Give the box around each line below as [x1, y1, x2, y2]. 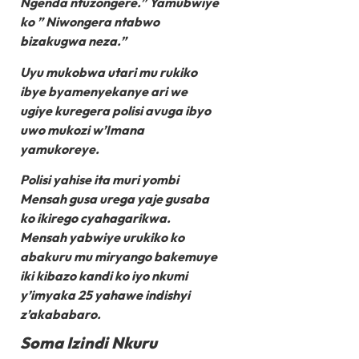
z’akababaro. [20, 305, 101, 322]
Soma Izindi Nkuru [20, 333, 157, 353]
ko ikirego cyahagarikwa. [20, 209, 171, 226]
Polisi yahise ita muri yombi [20, 171, 179, 188]
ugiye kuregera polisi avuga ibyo [20, 102, 211, 119]
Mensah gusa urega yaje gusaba [20, 190, 209, 207]
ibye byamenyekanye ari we [20, 83, 188, 99]
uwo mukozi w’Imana [20, 121, 144, 138]
